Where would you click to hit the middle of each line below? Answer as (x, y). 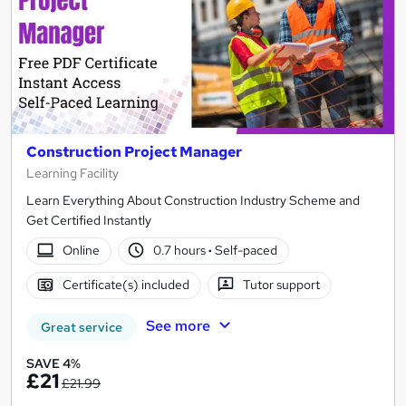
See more (178, 325)
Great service (82, 327)
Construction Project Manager (134, 151)
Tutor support (282, 285)
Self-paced (245, 251)
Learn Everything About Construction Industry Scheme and (193, 200)
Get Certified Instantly (89, 220)
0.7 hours (181, 251)
